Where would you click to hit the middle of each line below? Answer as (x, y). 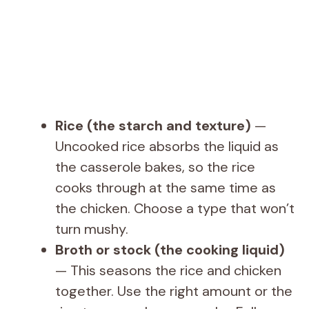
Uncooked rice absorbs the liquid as (167, 146)
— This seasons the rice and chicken (168, 270)
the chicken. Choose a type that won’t (175, 208)
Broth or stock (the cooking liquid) (170, 249)
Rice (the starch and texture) (153, 125)
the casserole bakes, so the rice (155, 167)
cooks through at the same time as (166, 187)
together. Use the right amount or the (174, 291)
